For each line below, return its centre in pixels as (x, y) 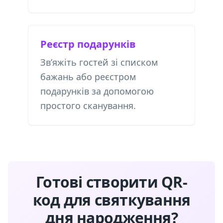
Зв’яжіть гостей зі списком (99, 62)
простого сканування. (88, 106)
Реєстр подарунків (88, 44)
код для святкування (111, 200)
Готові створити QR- (111, 182)
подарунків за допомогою (97, 91)
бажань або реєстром (88, 77)
